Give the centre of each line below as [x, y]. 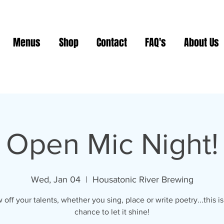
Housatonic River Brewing [143, 179]
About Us [201, 42]
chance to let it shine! [112, 212]
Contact [112, 42]
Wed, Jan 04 [55, 179]
